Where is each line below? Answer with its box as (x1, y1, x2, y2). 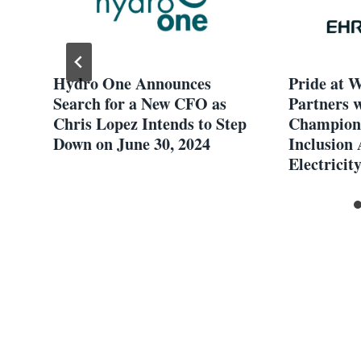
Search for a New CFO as (53, 91, 226, 115)
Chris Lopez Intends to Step (53, 111, 247, 135)
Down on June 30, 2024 (53, 131, 210, 156)
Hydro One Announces (53, 71, 211, 95)
